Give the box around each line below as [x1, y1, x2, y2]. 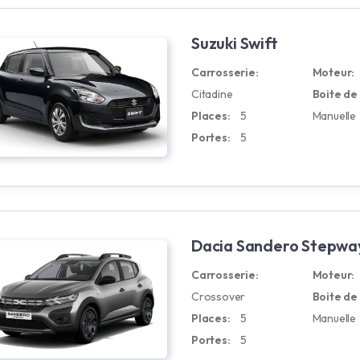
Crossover [191, 289, 246, 304]
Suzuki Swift [191, 33, 278, 53]
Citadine [191, 87, 233, 101]
